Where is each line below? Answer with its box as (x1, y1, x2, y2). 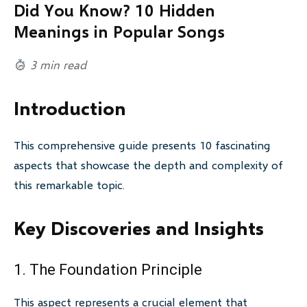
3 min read (27, 58, 87, 73)
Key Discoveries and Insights (14, 217, 264, 240)
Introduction (14, 97, 126, 120)
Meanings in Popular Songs (14, 21, 225, 42)
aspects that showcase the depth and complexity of (14, 158, 283, 173)
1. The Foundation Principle (14, 261, 202, 279)
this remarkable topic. (14, 177, 125, 193)
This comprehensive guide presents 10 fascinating (14, 138, 271, 153)
